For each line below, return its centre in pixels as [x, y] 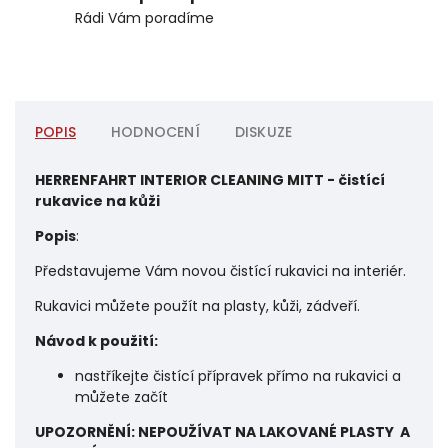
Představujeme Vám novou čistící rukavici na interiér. [220, 271]
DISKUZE [263, 132]
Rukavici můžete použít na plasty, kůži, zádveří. [197, 306]
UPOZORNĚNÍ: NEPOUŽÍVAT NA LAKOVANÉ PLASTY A [222, 432]
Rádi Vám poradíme [144, 18]
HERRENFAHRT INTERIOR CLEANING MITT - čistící [210, 180]
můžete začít [121, 397]
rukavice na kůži [97, 201]
